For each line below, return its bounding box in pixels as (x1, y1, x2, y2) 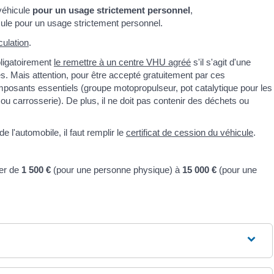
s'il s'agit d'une (191, 56, 251, 67)
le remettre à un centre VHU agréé (54, 56, 191, 67)
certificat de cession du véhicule (126, 127, 253, 138)
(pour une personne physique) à (51, 164, 183, 175)
